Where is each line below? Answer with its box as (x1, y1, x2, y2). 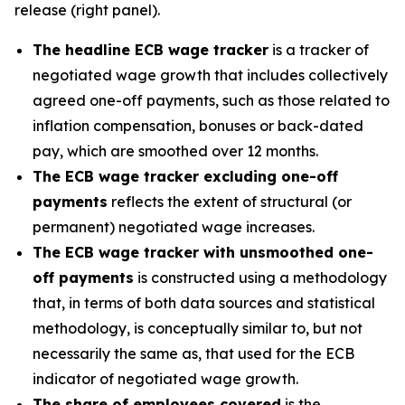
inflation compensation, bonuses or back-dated (33, 117, 363, 135)
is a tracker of (268, 41, 369, 59)
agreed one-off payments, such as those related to (33, 91, 390, 109)
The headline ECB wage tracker (33, 41, 268, 59)
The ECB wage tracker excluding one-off (33, 167, 338, 185)
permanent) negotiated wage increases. (33, 218, 315, 236)
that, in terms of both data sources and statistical (33, 294, 375, 312)
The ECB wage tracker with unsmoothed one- (33, 243, 373, 261)
